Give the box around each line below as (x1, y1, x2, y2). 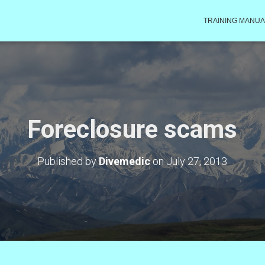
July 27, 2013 (166, 155, 228, 167)
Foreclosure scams (27, 115, 238, 144)
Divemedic (99, 155, 151, 167)
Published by (37, 155, 99, 167)
